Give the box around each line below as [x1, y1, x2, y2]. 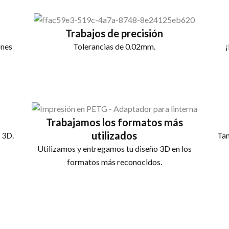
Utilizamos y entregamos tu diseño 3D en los [37, 143, 192, 153]
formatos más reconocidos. [66, 156, 162, 167]
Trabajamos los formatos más [45, 116, 183, 128]
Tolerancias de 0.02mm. [73, 41, 156, 51]
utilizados [91, 129, 138, 142]
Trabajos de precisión [65, 27, 164, 39]
